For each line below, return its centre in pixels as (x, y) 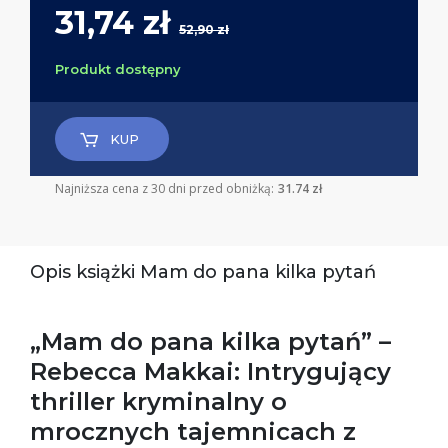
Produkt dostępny (118, 68)
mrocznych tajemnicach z (193, 431)
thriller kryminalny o (158, 401)
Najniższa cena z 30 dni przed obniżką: (164, 188)
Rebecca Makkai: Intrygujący (210, 371)
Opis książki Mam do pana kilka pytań (203, 271)
